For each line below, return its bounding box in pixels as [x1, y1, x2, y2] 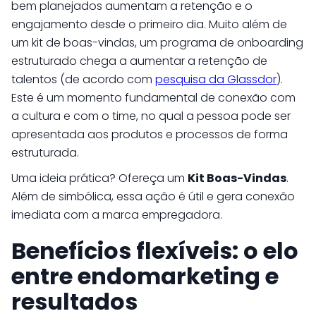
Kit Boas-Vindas [188, 170, 286, 186]
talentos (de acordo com [11, 71, 155, 87]
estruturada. [11, 145, 79, 161]
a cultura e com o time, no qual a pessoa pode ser [11, 108, 291, 124]
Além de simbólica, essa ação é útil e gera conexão [11, 188, 295, 205]
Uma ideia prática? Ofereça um [11, 170, 188, 186]
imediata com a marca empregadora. [11, 207, 222, 223]
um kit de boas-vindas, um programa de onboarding [11, 35, 303, 51]
